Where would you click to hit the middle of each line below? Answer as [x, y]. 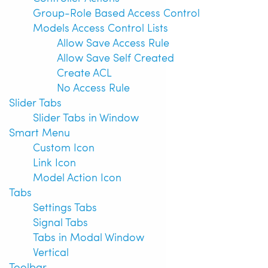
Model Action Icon [77, 176]
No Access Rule [93, 87]
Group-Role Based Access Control [116, 12]
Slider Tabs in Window [86, 117]
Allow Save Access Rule [113, 42]
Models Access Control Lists [100, 27]
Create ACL [84, 72]
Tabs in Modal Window [89, 236]
